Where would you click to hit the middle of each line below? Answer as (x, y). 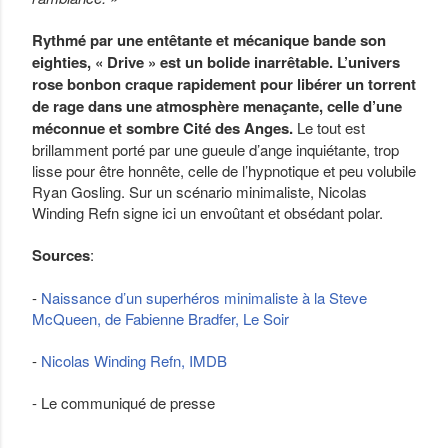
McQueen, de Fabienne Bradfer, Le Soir (160, 318)
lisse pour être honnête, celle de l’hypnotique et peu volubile (224, 170)
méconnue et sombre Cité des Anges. (162, 128)
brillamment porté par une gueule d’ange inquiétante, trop (215, 149)
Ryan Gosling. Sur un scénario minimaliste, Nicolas (199, 191)
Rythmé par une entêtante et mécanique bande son (209, 40)
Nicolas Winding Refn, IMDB (134, 360)
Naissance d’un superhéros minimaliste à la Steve (204, 297)
